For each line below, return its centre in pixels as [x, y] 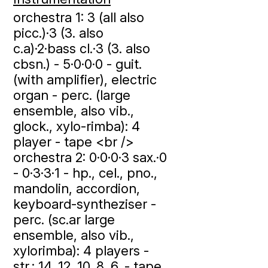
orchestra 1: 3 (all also [79, 17]
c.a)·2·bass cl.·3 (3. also [82, 48]
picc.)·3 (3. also [58, 33]
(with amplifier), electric [85, 80]
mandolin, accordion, [77, 188]
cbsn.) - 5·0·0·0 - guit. [77, 64]
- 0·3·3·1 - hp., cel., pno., [85, 173]
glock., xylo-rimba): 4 [77, 126]
